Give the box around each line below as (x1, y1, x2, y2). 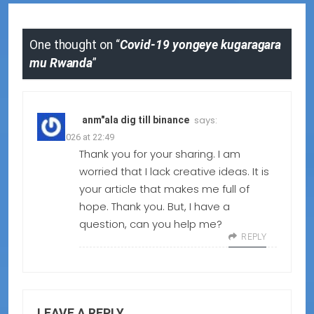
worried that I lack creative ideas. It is (79, 164, 269, 179)
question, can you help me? (79, 217, 222, 232)
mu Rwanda (29, 56, 93, 71)
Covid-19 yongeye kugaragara (119, 38, 282, 53)
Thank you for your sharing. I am (79, 146, 240, 162)
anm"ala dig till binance (82, 114, 189, 126)
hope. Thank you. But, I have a (79, 199, 230, 214)
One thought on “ (29, 38, 120, 53)
